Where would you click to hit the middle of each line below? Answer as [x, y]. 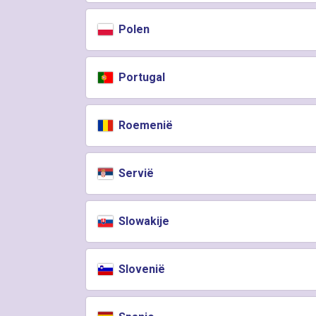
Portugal [141, 77]
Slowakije [143, 221]
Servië [135, 173]
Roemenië [145, 125]
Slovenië [141, 269]
